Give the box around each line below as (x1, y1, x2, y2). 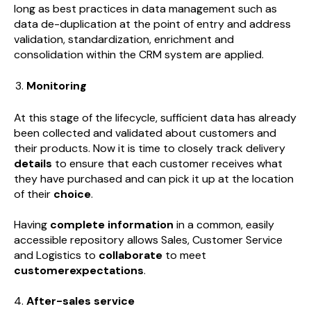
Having (14, 217, 50, 233)
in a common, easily (174, 217, 274, 233)
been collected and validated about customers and (14, 125, 276, 140)
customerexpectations (14, 263, 144, 278)
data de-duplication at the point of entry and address (14, 17, 291, 32)
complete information (50, 217, 174, 233)
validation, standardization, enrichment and (14, 32, 234, 47)
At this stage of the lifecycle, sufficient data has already (14, 110, 296, 125)
